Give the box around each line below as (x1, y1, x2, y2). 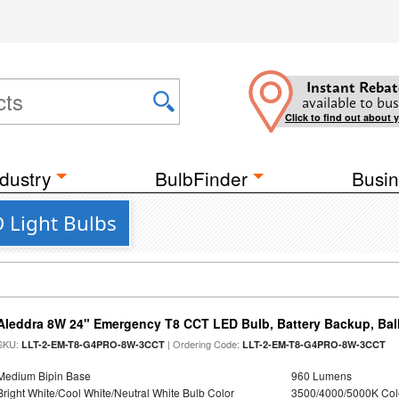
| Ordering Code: (165, 337, 243, 351)
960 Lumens (290, 368, 352, 383)
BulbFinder (155, 165, 248, 191)
